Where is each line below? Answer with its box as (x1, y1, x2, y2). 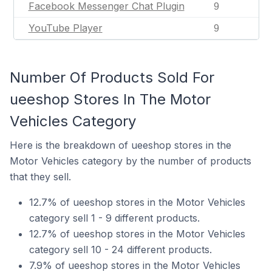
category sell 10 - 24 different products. (29, 243, 212, 256)
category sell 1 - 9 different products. (29, 212, 200, 224)
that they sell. (10, 171, 71, 183)
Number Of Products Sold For (10, 69, 214, 86)
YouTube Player (28, 22, 103, 34)
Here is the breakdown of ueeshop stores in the (10, 139, 231, 151)
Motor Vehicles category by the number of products (10, 155, 251, 167)
